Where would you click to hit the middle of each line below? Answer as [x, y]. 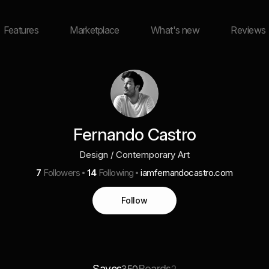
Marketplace [95, 30]
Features [21, 30]
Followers [62, 173]
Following [116, 173]
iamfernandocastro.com [187, 173]
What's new [175, 30]
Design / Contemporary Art [134, 155]
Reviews [248, 30]
